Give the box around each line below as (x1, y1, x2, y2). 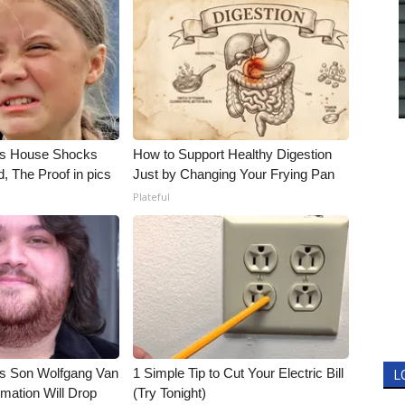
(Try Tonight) (133, 385, 207, 400)
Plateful (133, 190, 171, 203)
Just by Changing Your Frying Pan (133, 166, 335, 182)
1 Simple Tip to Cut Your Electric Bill (133, 365, 344, 381)
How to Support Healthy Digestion (133, 146, 333, 162)
